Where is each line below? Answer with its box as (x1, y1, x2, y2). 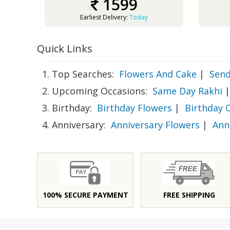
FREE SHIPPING (163, 190, 215, 200)
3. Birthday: (42, 102, 92, 114)
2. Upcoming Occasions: (42, 85, 147, 97)
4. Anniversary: (42, 119, 106, 131)
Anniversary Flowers (111, 119, 200, 131)
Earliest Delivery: (80, 13, 129, 22)
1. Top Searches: (42, 68, 114, 80)
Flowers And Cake (119, 68, 197, 80)
